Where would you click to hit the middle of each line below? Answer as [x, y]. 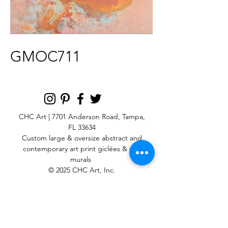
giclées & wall [118, 149]
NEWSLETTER [81, 196]
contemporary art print [59, 149]
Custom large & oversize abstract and [82, 138]
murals [82, 159]
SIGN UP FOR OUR [81, 186]
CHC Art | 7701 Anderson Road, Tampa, [82, 117]
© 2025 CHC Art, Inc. [82, 170]
